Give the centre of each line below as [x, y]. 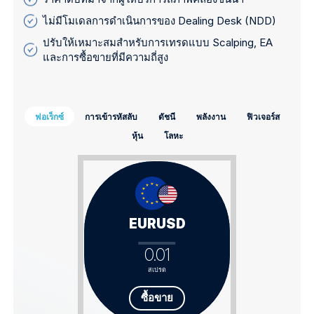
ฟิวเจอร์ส [263, 116]
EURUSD [157, 224]
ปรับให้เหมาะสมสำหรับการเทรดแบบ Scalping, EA [158, 43]
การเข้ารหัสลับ [111, 116]
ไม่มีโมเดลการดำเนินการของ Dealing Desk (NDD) [160, 21]
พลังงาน [211, 116]
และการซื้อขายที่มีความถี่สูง [106, 57]
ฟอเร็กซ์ [49, 116]
